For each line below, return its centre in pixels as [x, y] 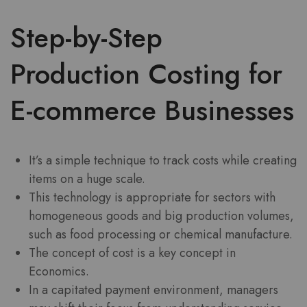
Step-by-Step [86, 37]
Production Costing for [146, 74]
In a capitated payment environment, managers [153, 290]
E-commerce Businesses [152, 110]
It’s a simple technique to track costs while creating [163, 160]
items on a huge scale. [87, 179]
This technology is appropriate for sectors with [152, 197]
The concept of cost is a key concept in [132, 253]
